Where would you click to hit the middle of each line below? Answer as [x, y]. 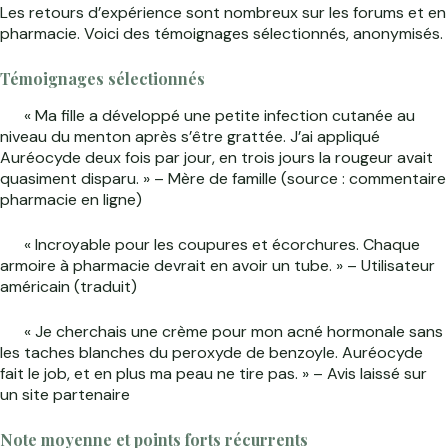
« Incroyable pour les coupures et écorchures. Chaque [220, 244]
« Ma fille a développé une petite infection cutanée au [217, 115]
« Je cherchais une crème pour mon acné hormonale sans [231, 331]
